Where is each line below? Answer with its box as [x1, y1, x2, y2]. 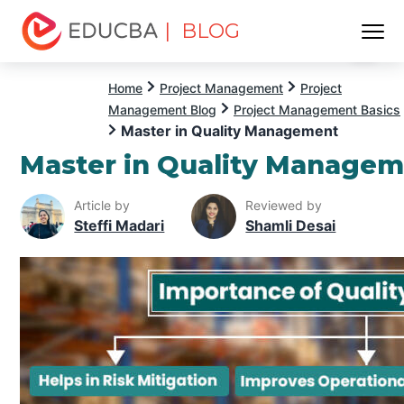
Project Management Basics [234, 102, 400, 117]
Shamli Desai [245, 216, 336, 235]
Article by [74, 197, 131, 214]
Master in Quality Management [121, 122, 338, 140]
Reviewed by [245, 197, 323, 214]
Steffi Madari [74, 216, 165, 235]
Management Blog [108, 102, 216, 117]
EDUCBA [20, 51, 84, 69]
